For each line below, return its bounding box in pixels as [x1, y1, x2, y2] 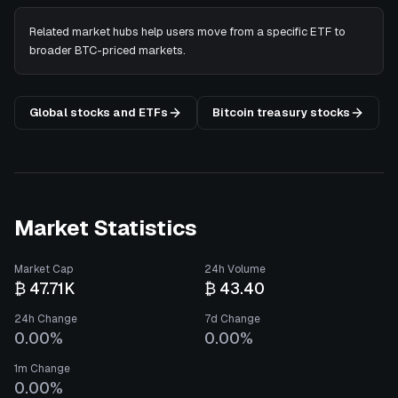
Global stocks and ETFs [29, 105, 168, 120]
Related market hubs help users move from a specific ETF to [29, 24, 346, 39]
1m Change [14, 362, 70, 376]
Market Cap [14, 262, 73, 276]
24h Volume [204, 262, 266, 276]
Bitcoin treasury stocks [212, 105, 350, 120]
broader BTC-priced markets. [29, 43, 186, 58]
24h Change [14, 312, 77, 326]
